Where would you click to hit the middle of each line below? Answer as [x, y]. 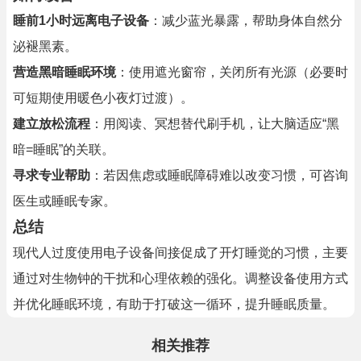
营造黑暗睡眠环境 [64, 72]
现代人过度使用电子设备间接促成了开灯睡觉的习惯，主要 [180, 253]
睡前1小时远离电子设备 [81, 21]
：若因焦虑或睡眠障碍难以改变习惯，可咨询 [219, 175]
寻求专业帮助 [52, 175]
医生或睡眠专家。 [64, 201]
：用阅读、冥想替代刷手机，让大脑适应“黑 [215, 124]
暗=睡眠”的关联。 [64, 149]
